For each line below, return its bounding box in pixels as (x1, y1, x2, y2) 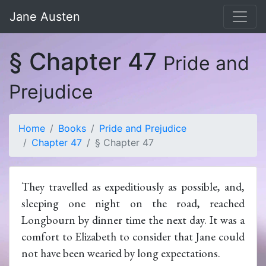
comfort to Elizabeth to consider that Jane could (21, 229, 245, 244)
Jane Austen (9, 9, 80, 24)
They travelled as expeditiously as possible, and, (21, 179, 245, 194)
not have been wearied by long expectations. (21, 246, 220, 261)
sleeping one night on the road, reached (21, 196, 245, 211)
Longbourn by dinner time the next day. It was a (21, 213, 245, 227)
